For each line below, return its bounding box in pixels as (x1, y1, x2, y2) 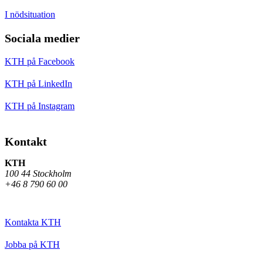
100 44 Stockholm (5, 168, 72, 178)
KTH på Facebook (5, 56, 75, 66)
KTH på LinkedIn (5, 78, 72, 89)
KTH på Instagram (5, 100, 75, 111)
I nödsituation (5, 9, 55, 19)
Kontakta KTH (5, 217, 61, 227)
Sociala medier (5, 31, 80, 45)
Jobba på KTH (5, 239, 60, 249)
